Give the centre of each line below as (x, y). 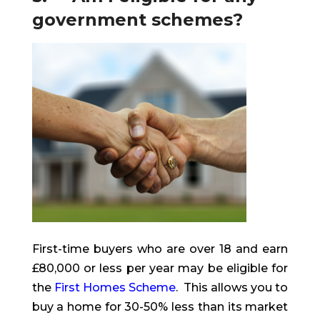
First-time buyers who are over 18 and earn (160, 249)
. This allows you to (232, 288)
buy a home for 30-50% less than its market (160, 307)
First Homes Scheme (115, 288)
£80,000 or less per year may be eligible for (160, 269)
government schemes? (137, 20)
